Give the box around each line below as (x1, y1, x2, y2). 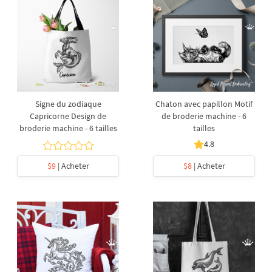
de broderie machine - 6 (161, 110, 246, 121)
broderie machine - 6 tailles (19, 123, 117, 134)
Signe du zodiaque (35, 98, 101, 109)
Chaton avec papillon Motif (155, 98, 253, 109)
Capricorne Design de (30, 110, 106, 121)
